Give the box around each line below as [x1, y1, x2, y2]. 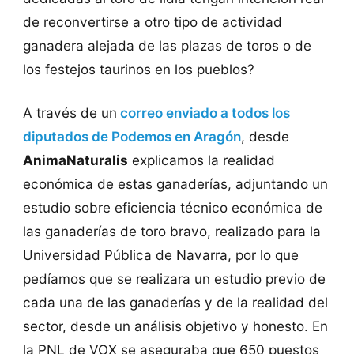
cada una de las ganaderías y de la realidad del [22, 294, 328, 311]
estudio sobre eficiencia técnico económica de [22, 199, 322, 217]
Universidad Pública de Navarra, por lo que [22, 247, 299, 264]
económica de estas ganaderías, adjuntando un [22, 175, 328, 193]
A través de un [22, 104, 117, 122]
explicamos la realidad [127, 152, 275, 169]
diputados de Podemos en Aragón [22, 128, 241, 145]
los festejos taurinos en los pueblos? [22, 61, 258, 78]
